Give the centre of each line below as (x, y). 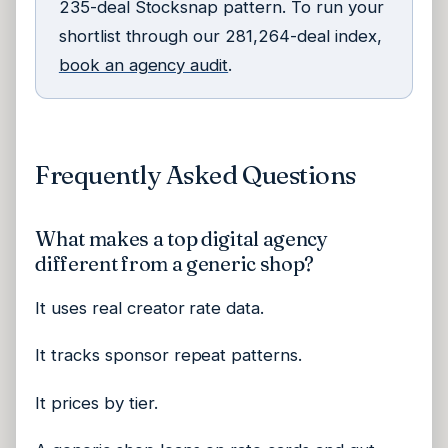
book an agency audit (143, 64)
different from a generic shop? (175, 263)
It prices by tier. (96, 402)
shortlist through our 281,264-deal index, (220, 35)
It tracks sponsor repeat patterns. (169, 355)
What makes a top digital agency (181, 238)
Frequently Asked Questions (195, 174)
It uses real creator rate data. (150, 307)
